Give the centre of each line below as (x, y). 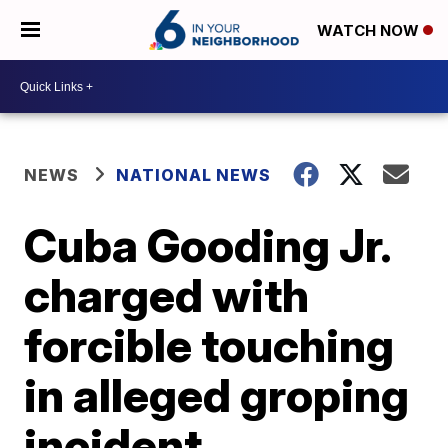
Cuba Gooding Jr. (207, 245)
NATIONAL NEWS (194, 175)
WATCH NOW (370, 31)
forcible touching (209, 345)
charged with (167, 295)
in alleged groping (217, 395)
